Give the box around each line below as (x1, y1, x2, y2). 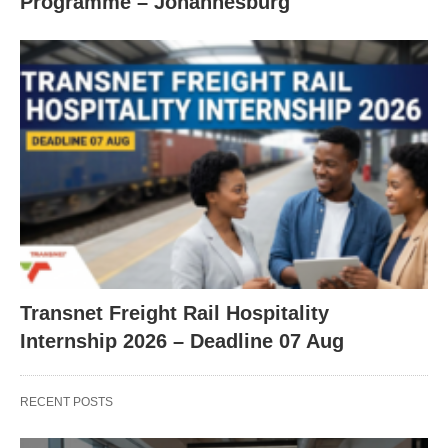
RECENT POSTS (20, 394, 113, 409)
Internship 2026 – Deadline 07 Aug (20, 329, 344, 352)
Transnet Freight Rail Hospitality (20, 301, 329, 324)
